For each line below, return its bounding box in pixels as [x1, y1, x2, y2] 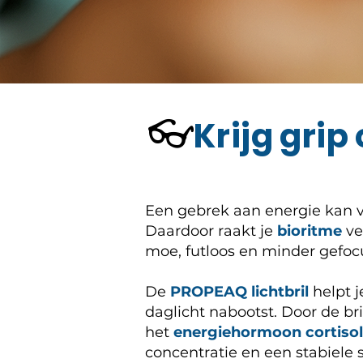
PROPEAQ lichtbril [170, 283, 309, 301]
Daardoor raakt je [145, 222, 277, 240]
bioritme [277, 222, 346, 240]
